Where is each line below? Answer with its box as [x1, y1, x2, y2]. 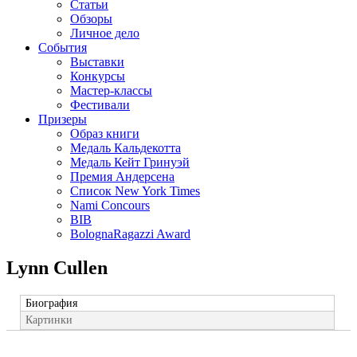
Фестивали [70, 98, 130, 112]
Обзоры [70, 12, 112, 25]
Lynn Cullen [6, 257, 108, 278]
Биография [25, 297, 77, 310]
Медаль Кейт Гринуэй [70, 155, 190, 169]
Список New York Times [70, 184, 200, 198]
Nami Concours [70, 198, 150, 212]
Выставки [70, 55, 124, 69]
